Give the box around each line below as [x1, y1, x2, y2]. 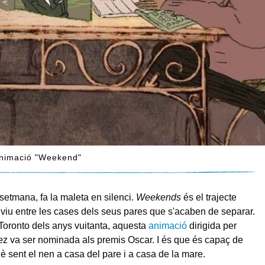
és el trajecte [180, 192, 237, 202]
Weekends [135, 192, 181, 202]
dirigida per [186, 221, 237, 231]
